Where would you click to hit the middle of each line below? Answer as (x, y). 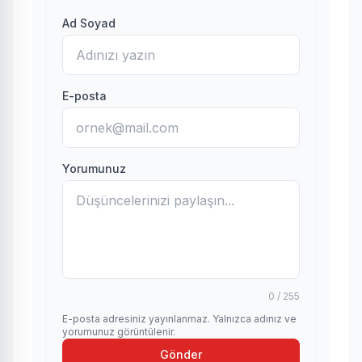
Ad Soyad (89, 23)
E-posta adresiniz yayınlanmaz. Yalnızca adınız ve (179, 319)
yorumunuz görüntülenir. (119, 332)
